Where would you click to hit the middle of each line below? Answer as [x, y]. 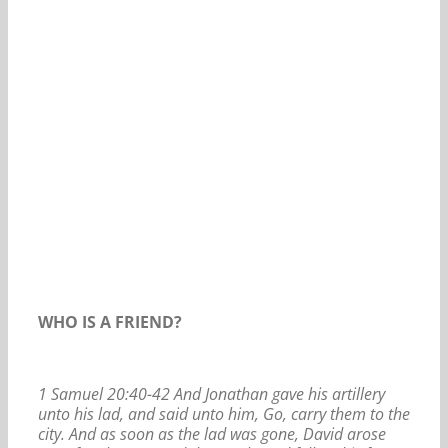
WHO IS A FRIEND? [110, 321]
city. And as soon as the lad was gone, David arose [212, 433]
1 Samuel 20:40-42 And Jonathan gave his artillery [211, 393]
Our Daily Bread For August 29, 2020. [175, 78]
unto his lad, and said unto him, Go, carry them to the [224, 413]
